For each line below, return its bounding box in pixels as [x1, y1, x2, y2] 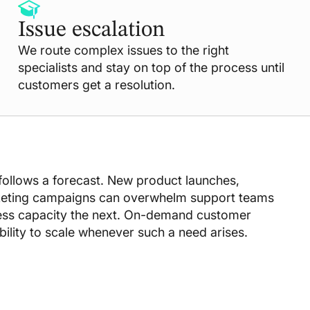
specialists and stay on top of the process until [17, 60, 284, 75]
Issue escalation [17, 19, 165, 42]
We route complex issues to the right [17, 43, 229, 58]
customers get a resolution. [17, 77, 175, 93]
